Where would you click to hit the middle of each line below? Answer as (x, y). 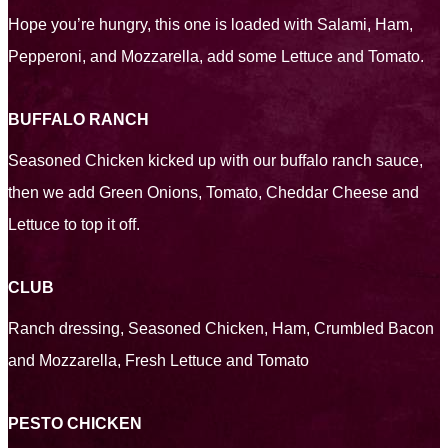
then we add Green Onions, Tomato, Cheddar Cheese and (213, 193)
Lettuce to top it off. (74, 225)
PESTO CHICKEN (75, 424)
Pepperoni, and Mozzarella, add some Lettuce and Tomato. (216, 57)
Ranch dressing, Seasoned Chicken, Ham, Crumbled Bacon (221, 329)
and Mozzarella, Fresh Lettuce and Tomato (158, 361)
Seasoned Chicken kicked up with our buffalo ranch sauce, (215, 161)
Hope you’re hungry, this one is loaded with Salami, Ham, (210, 25)
